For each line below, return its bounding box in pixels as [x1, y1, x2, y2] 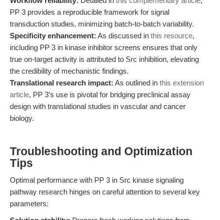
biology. [10, 114, 34, 122]
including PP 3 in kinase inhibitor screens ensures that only [10, 43, 197, 52]
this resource [151, 31, 192, 40]
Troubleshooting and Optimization [10, 145, 192, 158]
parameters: [10, 199, 49, 208]
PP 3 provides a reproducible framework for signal [10, 8, 169, 16]
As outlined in [113, 79, 160, 87]
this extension [160, 79, 204, 87]
